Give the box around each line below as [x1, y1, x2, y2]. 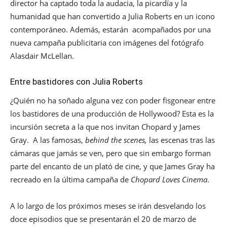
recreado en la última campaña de [10, 174, 131, 184]
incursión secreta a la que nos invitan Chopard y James [10, 121, 200, 132]
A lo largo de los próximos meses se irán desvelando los [10, 200, 206, 211]
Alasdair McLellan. [10, 50, 74, 61]
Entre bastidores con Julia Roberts [10, 76, 143, 87]
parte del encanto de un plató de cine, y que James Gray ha [10, 161, 215, 171]
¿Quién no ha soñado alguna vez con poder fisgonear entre [10, 95, 215, 105]
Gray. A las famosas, [10, 134, 85, 145]
